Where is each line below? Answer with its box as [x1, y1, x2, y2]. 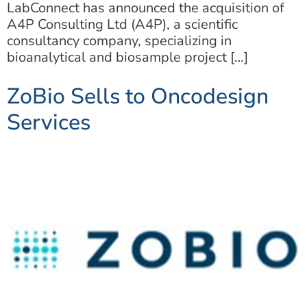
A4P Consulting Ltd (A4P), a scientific [7, 15, 238, 34]
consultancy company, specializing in [7, 32, 232, 51]
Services [7, 108, 90, 138]
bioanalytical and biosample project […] [7, 48, 248, 67]
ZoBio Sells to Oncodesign [7, 82, 269, 112]
